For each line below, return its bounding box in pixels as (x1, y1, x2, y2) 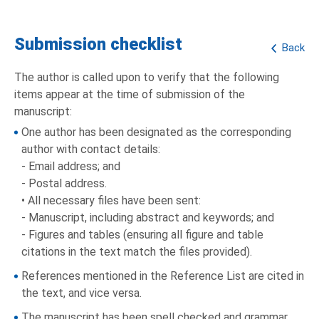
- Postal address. (21, 177, 107, 191)
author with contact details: (21, 142, 160, 157)
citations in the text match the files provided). (21, 245, 252, 259)
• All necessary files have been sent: (21, 194, 201, 208)
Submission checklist (14, 34, 182, 55)
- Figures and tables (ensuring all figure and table (21, 228, 263, 242)
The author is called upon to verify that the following (14, 70, 279, 85)
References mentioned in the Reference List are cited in (21, 269, 304, 283)
